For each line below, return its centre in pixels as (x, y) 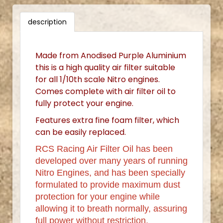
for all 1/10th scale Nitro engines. (98, 79)
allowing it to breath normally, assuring (111, 208)
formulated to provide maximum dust (108, 184)
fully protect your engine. (84, 103)
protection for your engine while (98, 196)
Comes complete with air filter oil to (106, 91)
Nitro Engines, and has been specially (110, 172)
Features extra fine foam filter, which (107, 120)
